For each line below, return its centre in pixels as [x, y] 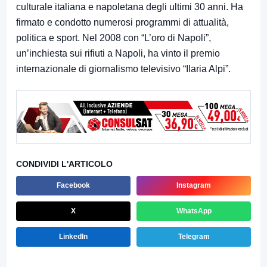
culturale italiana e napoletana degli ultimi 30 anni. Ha [130, 7]
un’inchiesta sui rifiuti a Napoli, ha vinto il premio [118, 54]
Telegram [194, 237]
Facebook [73, 186]
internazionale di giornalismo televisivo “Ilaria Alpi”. [123, 69]
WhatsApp [194, 211]
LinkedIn [73, 237]
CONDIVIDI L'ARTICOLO [64, 164]
